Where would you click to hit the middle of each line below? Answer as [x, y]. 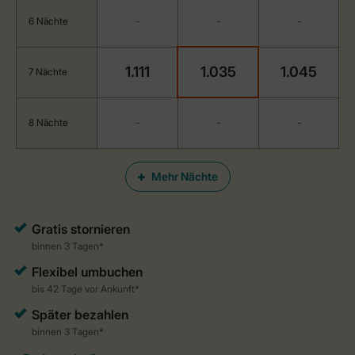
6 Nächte [48, 21]
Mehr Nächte [184, 176]
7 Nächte [48, 72]
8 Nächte [48, 122]
